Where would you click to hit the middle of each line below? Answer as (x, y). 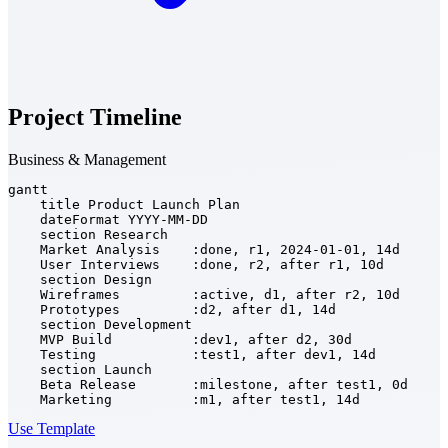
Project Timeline (95, 117)
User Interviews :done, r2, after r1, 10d (196, 265)
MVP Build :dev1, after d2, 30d (180, 340)
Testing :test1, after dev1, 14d (192, 355)
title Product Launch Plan (124, 205)
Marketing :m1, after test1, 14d (184, 400)
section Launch (80, 370)
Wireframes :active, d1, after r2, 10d (204, 295)
